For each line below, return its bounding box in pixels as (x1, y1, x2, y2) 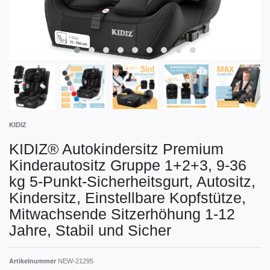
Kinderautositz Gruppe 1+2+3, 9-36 (9, 156, 246, 174)
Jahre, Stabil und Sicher (9, 221, 171, 239)
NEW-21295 (58, 257, 93, 265)
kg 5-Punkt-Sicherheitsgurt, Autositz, (9, 172, 256, 190)
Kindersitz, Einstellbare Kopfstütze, (9, 189, 246, 206)
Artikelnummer (9, 257, 58, 265)
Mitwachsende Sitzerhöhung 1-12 (9, 205, 235, 222)
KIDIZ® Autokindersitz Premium (9, 140, 224, 157)
